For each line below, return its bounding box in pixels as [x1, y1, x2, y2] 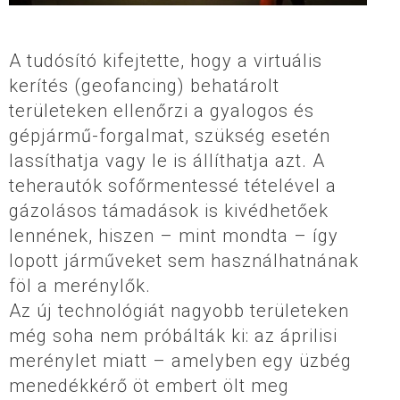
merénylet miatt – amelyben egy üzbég [9, 349, 352, 371]
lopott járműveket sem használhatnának [9, 249, 359, 271]
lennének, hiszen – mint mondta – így [9, 224, 338, 246]
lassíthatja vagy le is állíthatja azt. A [9, 149, 325, 171]
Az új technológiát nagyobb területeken [9, 299, 349, 321]
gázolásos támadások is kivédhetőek [9, 199, 329, 221]
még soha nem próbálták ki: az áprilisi [9, 324, 337, 346]
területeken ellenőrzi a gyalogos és [9, 99, 314, 121]
